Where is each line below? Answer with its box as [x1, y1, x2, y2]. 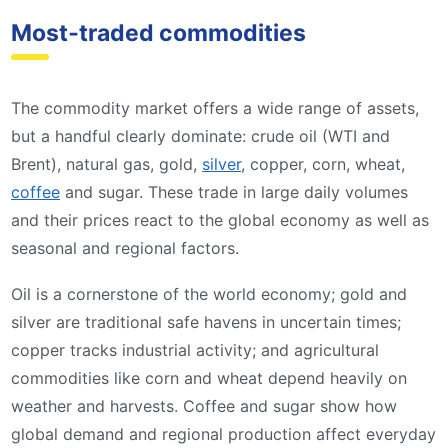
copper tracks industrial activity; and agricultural [11, 339, 379, 360]
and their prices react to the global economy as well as [11, 210, 429, 231]
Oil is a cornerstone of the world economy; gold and [11, 283, 407, 304]
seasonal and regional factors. [11, 238, 239, 259]
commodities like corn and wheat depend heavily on [11, 367, 407, 388]
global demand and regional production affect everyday [11, 423, 436, 444]
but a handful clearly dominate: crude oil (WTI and [11, 126, 390, 147]
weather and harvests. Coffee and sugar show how [11, 395, 397, 416]
